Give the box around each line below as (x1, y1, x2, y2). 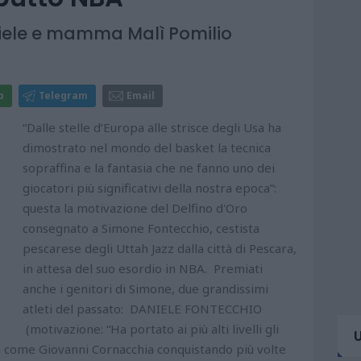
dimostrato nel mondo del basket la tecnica (23, 139, 271, 156)
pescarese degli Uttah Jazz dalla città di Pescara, (23, 239, 297, 256)
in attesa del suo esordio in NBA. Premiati (23, 259, 263, 276)
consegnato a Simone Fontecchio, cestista (23, 219, 259, 236)
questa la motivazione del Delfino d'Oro (23, 199, 247, 216)
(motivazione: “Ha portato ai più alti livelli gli (23, 320, 279, 337)
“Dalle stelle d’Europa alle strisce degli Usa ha (23, 118, 281, 135)
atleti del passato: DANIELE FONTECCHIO (23, 300, 262, 317)
